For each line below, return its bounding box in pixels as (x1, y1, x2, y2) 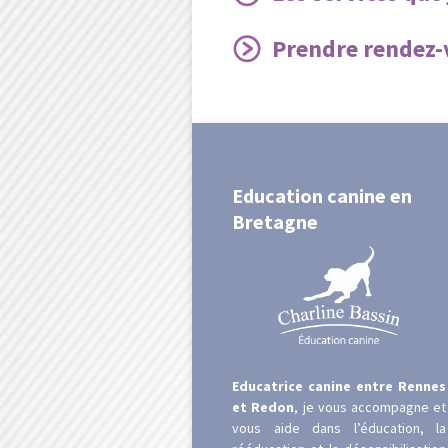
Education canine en (232, 183, 412, 208)
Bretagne (232, 209, 318, 234)
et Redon (232, 398, 295, 416)
